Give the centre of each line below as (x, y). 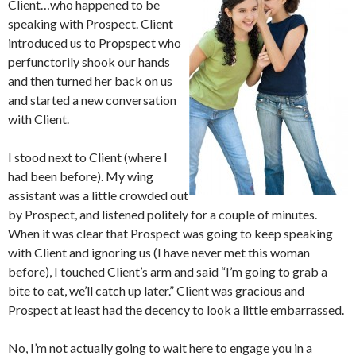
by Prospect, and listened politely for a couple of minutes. (163, 214)
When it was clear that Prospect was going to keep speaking (170, 233)
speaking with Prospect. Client (91, 23)
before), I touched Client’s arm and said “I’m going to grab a (168, 271)
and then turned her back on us (90, 81)
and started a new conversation (92, 100)
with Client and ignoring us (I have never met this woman (159, 252)
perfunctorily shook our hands (89, 62)
